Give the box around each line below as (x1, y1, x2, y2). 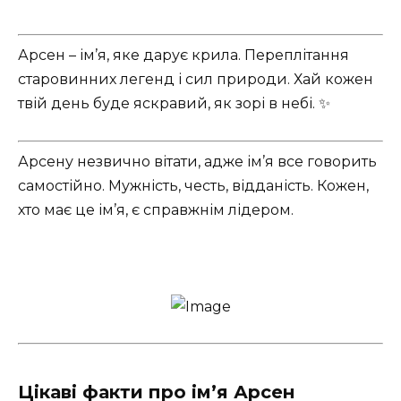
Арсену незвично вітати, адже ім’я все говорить (18, 152, 377, 170)
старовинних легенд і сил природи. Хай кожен (18, 71, 373, 89)
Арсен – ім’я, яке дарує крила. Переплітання (18, 47, 349, 64)
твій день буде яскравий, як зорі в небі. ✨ (18, 95, 330, 113)
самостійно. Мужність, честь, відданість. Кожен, (18, 176, 369, 194)
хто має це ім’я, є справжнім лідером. (18, 200, 294, 218)
